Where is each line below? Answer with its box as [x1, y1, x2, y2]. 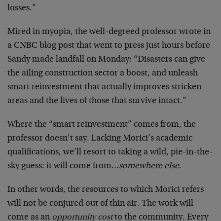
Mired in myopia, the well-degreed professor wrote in [7, 27, 211, 37]
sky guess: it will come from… [7, 161, 119, 171]
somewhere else [119, 161, 179, 171]
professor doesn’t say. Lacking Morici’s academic [7, 134, 192, 143]
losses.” [7, 3, 36, 13]
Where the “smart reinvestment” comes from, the [7, 120, 196, 129]
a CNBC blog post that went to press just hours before [7, 41, 210, 50]
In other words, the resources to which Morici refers [7, 185, 204, 194]
